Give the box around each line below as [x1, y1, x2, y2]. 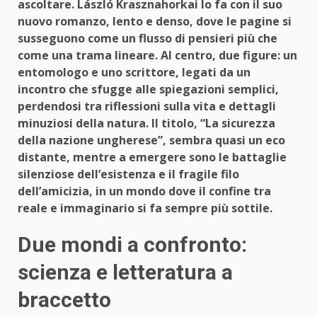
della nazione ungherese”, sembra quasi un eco [18, 132, 285, 149]
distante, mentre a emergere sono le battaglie [18, 149, 287, 166]
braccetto [18, 287, 111, 313]
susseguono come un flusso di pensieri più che [18, 30, 277, 47]
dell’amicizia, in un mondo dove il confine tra [18, 183, 271, 200]
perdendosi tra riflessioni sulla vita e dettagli [18, 98, 276, 115]
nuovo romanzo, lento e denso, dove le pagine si [18, 13, 292, 30]
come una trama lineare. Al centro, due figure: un [18, 47, 297, 64]
